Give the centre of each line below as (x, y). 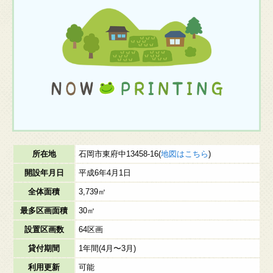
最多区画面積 (44, 211)
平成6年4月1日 (105, 173)
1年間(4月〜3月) (107, 248)
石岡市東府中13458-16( (120, 154)
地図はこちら (185, 154)
